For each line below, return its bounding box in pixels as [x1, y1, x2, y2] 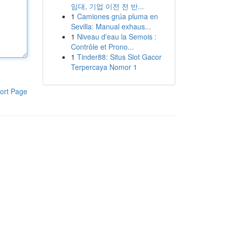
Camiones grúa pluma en [77, 11, 158, 21]
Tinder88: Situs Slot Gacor [77, 52, 162, 62]
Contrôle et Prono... [70, 42, 134, 52]
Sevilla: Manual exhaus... [70, 21, 151, 31]
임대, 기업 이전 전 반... [70, 1, 144, 11]
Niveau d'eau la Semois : [77, 31, 157, 42]
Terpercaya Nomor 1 [70, 62, 137, 72]
